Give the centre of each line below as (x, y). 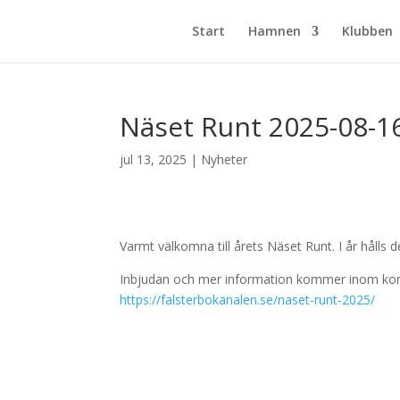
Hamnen (274, 31)
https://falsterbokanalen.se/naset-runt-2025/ (248, 300)
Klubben (367, 31)
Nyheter (225, 159)
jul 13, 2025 (154, 159)
